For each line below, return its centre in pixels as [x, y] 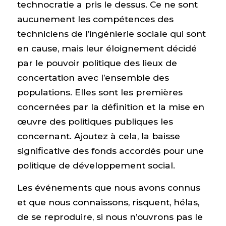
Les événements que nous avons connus [108, 187]
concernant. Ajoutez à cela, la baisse [98, 136]
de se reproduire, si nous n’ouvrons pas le [110, 216]
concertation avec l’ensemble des [93, 78]
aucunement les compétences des [95, 19]
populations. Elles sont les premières [100, 92]
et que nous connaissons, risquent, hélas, [108, 202]
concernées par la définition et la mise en [110, 107]
